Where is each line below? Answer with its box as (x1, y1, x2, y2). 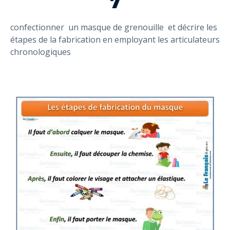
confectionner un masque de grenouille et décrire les (10, 22, 217, 33)
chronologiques (10, 46, 71, 58)
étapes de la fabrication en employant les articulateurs (10, 34, 220, 46)
